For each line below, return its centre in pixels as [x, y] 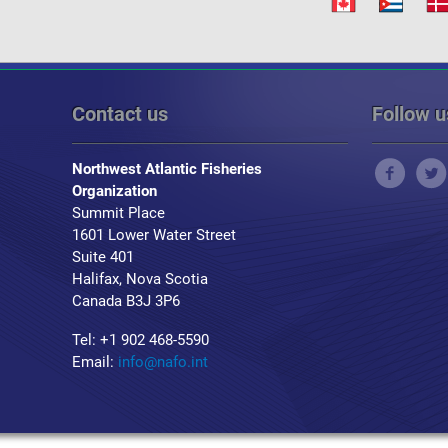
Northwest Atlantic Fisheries [167, 169]
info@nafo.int [163, 362]
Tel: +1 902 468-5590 [140, 340]
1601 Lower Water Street [156, 235]
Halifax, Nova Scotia [140, 279]
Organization [114, 191]
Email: [95, 362]
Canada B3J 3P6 [126, 301]
